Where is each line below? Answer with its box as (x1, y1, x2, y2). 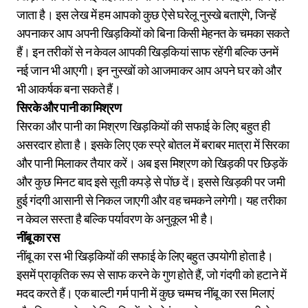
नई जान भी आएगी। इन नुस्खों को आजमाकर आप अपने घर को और (16, 62, 282, 78)
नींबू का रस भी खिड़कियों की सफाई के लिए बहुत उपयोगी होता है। (16, 247, 274, 264)
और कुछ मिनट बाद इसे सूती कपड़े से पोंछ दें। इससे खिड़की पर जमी (16, 173, 285, 190)
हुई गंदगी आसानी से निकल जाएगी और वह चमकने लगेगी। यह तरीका (16, 192, 287, 208)
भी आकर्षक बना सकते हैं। (16, 80, 121, 97)
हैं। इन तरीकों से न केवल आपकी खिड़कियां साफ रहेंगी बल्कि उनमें (16, 43, 278, 60)
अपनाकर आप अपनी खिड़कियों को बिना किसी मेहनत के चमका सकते (16, 25, 289, 41)
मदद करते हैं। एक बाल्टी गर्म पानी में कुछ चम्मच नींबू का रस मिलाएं (16, 285, 274, 301)
